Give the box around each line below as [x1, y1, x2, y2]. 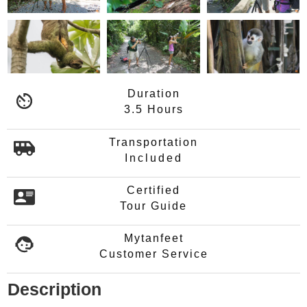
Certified [127, 184, 180, 197]
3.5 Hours [123, 103, 184, 116]
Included [124, 152, 183, 164]
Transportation [109, 136, 198, 149]
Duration [127, 88, 180, 100]
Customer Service [99, 248, 208, 260]
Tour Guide [120, 200, 187, 212]
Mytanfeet [123, 232, 184, 245]
